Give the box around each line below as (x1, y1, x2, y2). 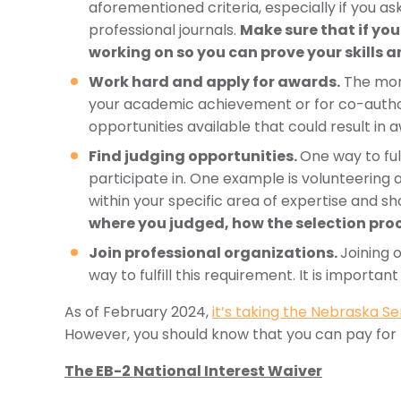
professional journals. (89, 20, 240, 40)
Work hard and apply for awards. (89, 72, 340, 92)
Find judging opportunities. (89, 146, 300, 166)
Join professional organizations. (89, 243, 340, 263)
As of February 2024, (64, 302, 212, 322)
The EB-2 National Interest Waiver (64, 361, 322, 381)
